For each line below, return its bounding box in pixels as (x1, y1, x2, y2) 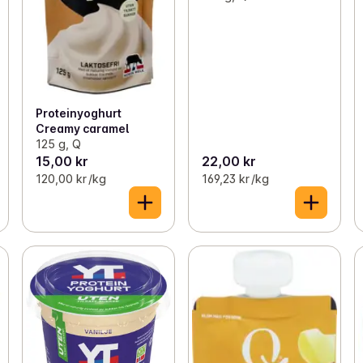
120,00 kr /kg (35, 172, 106, 186)
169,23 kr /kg (201, 172, 269, 186)
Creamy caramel (35, 122, 129, 136)
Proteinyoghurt (35, 106, 122, 121)
